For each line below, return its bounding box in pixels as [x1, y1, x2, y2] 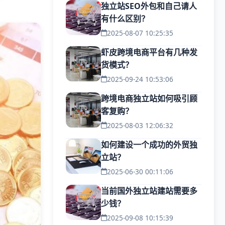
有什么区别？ [101, 13, 149, 24]
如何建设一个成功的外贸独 [101, 139, 197, 150]
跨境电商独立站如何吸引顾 [101, 93, 197, 104]
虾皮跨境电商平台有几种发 [101, 47, 197, 58]
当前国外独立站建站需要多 [101, 185, 197, 196]
